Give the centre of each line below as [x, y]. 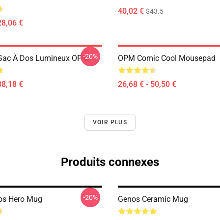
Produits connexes [110, 162]
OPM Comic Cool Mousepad [167, 58]
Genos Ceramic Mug [153, 199]
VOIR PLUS [110, 122]
